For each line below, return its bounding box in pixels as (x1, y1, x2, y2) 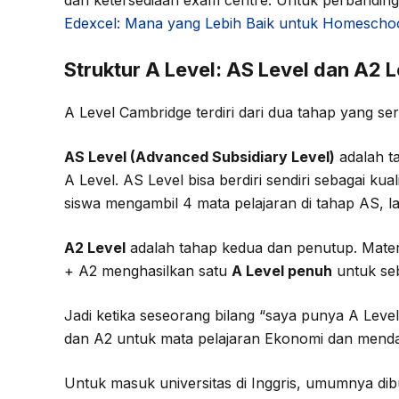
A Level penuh (232, 262, 332, 280)
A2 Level (64, 239, 126, 256)
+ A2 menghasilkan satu (64, 262, 232, 280)
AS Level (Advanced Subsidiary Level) (64, 148, 335, 166)
